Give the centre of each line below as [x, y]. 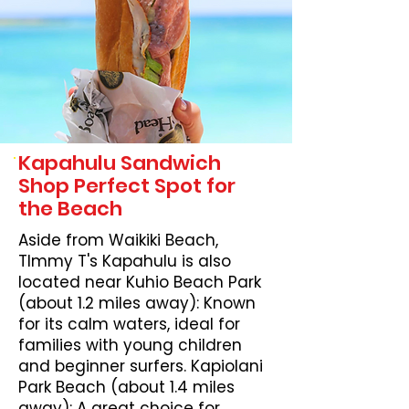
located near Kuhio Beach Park [140, 282]
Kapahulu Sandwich [120, 163]
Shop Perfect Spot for [127, 186]
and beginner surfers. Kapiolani [141, 366]
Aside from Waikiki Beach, [118, 240]
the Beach [70, 209]
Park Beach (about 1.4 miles [126, 387]
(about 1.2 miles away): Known [137, 303]
